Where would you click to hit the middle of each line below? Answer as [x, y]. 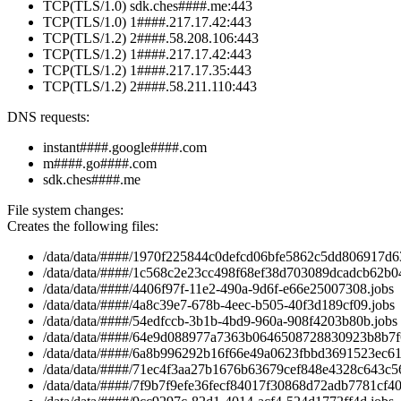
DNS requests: [48, 117]
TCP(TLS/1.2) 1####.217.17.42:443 [147, 55]
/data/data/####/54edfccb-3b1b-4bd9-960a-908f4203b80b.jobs [220, 321]
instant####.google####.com [125, 148]
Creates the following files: [83, 226]
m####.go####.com [100, 164]
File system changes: [65, 210]
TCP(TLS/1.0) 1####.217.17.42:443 [147, 22]
